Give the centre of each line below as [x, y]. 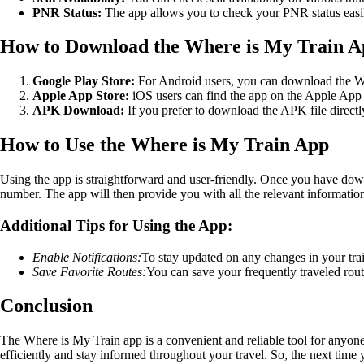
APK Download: [78, 110]
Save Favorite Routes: [89, 271]
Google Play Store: [84, 81]
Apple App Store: [81, 96]
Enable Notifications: [87, 257]
